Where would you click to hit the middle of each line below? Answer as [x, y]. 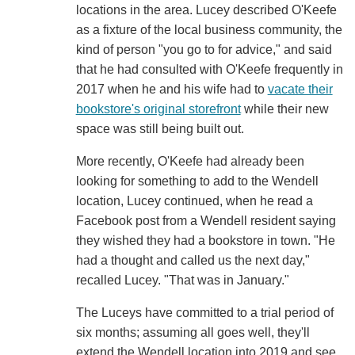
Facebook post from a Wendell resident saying [206, 221]
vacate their [300, 90]
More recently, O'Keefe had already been [190, 162]
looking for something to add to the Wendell [197, 181]
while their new [284, 109]
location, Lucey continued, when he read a [194, 201]
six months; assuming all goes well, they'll [193, 333]
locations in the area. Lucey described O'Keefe [206, 10]
